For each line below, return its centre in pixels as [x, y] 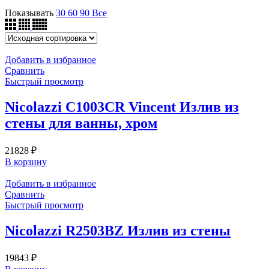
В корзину [26, 162]
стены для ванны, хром [81, 123]
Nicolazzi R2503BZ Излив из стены [118, 230]
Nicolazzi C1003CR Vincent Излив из [122, 107]
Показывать [30, 13]
